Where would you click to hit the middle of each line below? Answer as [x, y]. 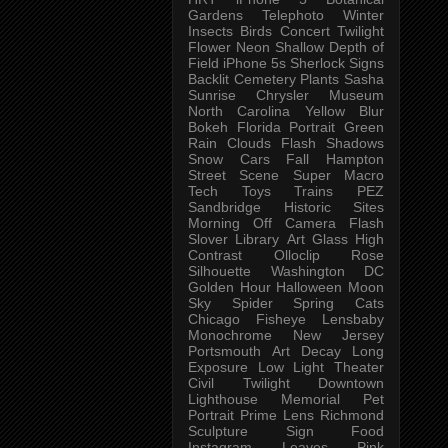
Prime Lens [277, 414]
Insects [210, 30]
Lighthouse [223, 398]
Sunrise [212, 94]
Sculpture [218, 430]
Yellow [324, 110]
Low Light [291, 366]
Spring [314, 302]
